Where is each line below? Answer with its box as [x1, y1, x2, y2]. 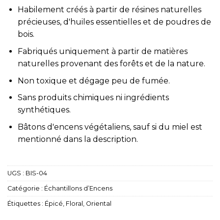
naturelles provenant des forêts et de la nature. [17, 59, 205, 69]
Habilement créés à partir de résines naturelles [17, 5, 201, 15]
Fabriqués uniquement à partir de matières [17, 47, 188, 56]
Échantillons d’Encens [44, 185, 112, 192]
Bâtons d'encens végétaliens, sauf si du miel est [17, 122, 202, 132]
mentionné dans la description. [17, 134, 138, 144]
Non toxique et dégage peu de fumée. [17, 76, 170, 85]
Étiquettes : [7, 200, 45, 208]
